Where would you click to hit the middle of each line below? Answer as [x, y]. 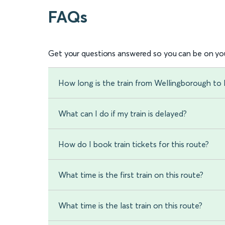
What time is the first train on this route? [131, 175]
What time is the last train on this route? [130, 206]
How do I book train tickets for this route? [134, 144]
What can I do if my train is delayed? [123, 114]
